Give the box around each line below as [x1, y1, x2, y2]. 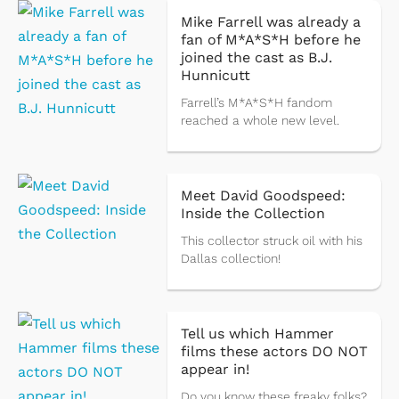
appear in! [180, 361, 249, 379]
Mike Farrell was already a [180, 13, 361, 31]
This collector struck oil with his [180, 233, 362, 248]
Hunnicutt [180, 67, 250, 85]
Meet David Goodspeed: [180, 187, 346, 205]
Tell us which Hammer [180, 325, 334, 343]
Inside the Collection [180, 205, 325, 223]
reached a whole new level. [180, 113, 339, 128]
